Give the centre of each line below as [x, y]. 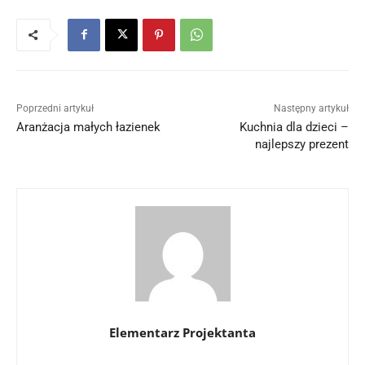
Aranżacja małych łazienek [88, 127]
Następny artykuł [311, 108]
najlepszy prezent [301, 144]
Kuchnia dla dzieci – [294, 127]
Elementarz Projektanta [182, 332]
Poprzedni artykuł [55, 108]
